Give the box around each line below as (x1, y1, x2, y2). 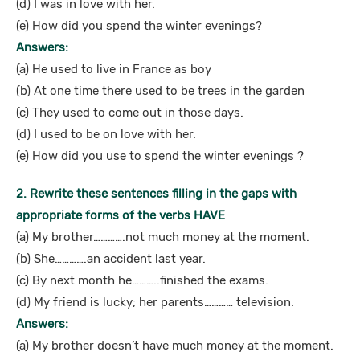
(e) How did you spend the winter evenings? (16, 18, 262, 33)
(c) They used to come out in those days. (16, 105, 243, 120)
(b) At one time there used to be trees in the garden (16, 84, 305, 98)
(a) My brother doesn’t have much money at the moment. (16, 338, 333, 353)
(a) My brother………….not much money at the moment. (16, 230, 309, 244)
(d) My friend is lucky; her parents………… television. (16, 295, 294, 309)
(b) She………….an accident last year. (16, 252, 206, 266)
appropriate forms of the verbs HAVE (16, 208, 225, 223)
